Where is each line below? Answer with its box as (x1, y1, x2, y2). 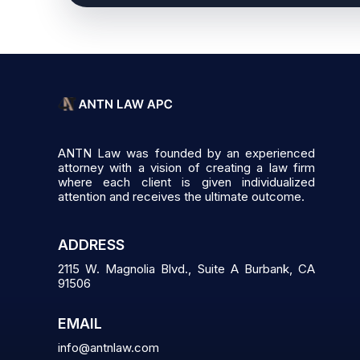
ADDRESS (58, 236, 125, 253)
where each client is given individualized (58, 174, 315, 190)
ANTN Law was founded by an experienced (58, 145, 315, 161)
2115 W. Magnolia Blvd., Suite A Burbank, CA (58, 261, 315, 276)
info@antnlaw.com (58, 340, 159, 355)
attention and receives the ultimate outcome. (58, 189, 305, 204)
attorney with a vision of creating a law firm (58, 160, 315, 175)
